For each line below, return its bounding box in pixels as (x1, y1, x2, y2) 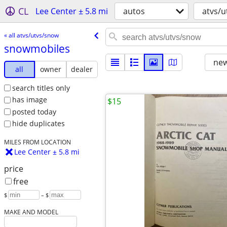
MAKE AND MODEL (4, 208, 58, 216)
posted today (12, 106, 56, 117)
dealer (71, 64, 93, 74)
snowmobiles (4, 41, 70, 56)
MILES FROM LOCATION (4, 138, 71, 146)
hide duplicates (12, 119, 65, 129)
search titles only (12, 83, 70, 93)
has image (12, 95, 47, 105)
